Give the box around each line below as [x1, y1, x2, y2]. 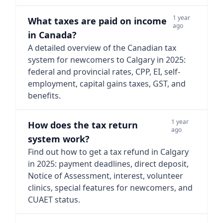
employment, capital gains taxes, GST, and [28, 78, 186, 89]
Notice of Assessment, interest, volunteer [28, 170, 183, 181]
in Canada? [28, 29, 77, 41]
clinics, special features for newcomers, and [28, 182, 193, 193]
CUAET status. [28, 194, 80, 205]
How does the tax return [28, 119, 138, 131]
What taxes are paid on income [28, 15, 167, 27]
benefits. [28, 90, 61, 101]
